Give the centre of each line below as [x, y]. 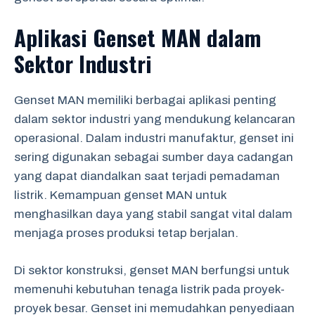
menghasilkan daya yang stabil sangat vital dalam [153, 214]
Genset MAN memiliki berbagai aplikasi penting [145, 100]
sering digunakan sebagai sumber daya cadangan [154, 157]
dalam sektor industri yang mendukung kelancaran [155, 119]
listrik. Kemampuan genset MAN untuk [120, 195]
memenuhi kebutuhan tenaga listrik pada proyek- [149, 289]
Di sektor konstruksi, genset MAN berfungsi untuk [152, 270]
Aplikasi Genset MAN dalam [137, 37]
